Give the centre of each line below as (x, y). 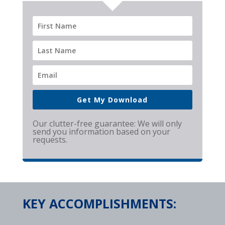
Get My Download (113, 99)
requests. (50, 139)
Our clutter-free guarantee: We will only (107, 123)
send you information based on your (101, 131)
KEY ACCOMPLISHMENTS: (99, 203)
